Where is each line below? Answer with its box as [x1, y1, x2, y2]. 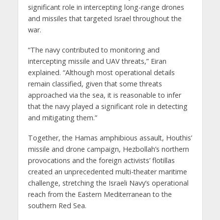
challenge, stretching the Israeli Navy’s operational [27, 178, 189, 188]
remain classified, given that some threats [27, 79, 162, 88]
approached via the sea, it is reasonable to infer [27, 90, 181, 100]
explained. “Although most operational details [27, 67, 175, 77]
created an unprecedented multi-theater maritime [27, 166, 187, 176]
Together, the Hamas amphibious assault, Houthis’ [27, 133, 192, 142]
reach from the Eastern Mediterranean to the [27, 189, 172, 199]
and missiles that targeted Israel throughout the [27, 13, 182, 23]
